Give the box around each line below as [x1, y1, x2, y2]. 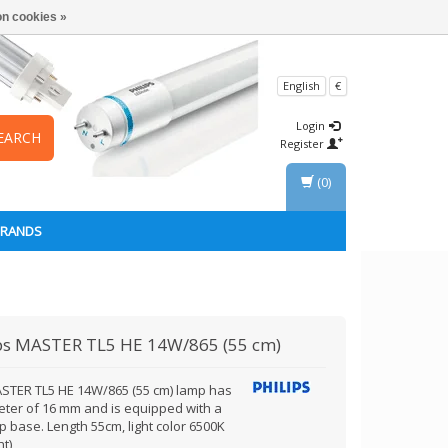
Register [280, 136, 327, 151]
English [283, 77, 320, 93]
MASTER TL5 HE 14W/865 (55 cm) [15, 333, 282, 356]
